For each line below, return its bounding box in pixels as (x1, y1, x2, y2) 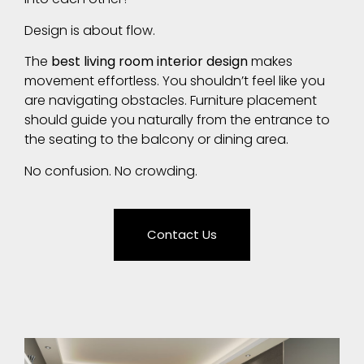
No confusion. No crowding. (24, 161, 197, 180)
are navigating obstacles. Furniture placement (24, 91, 317, 110)
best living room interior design (51, 52, 248, 71)
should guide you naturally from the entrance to (24, 110, 330, 130)
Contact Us (147, 225, 217, 243)
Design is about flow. (24, 20, 155, 40)
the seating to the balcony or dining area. (24, 130, 288, 149)
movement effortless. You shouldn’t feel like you (24, 71, 325, 91)
